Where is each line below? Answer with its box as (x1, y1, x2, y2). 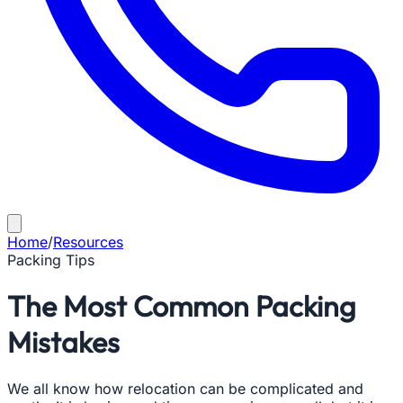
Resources (53, 233, 123, 251)
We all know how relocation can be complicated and (7, 379, 363, 398)
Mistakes (7, 324, 120, 361)
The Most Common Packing (7, 288, 356, 325)
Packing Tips (7, 251, 94, 269)
